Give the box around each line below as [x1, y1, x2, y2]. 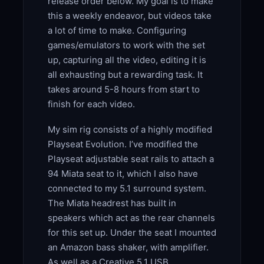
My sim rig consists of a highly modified [47, 124, 212, 136]
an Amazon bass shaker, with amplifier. [47, 242, 209, 253]
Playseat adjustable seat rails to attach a [47, 153, 214, 165]
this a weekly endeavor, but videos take [47, 10, 212, 22]
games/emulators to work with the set [47, 39, 205, 51]
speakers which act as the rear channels [47, 212, 215, 224]
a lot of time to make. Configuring [47, 25, 186, 37]
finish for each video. [47, 98, 137, 110]
